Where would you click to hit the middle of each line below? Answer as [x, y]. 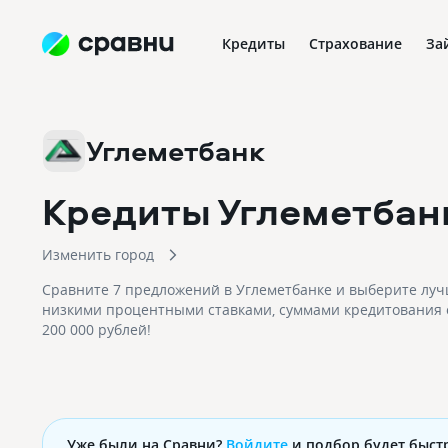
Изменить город [98, 254]
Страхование [355, 43]
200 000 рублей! [96, 329]
